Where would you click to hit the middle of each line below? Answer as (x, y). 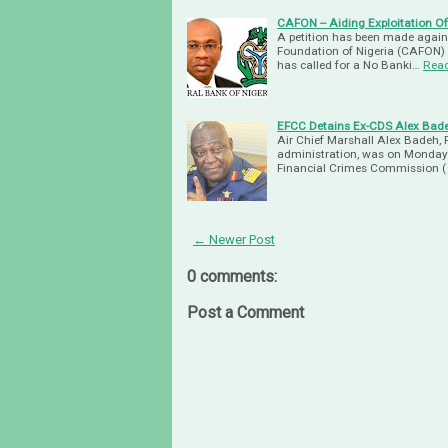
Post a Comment (245, 313)
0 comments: (232, 277)
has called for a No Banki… (348, 65)
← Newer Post (234, 240)
